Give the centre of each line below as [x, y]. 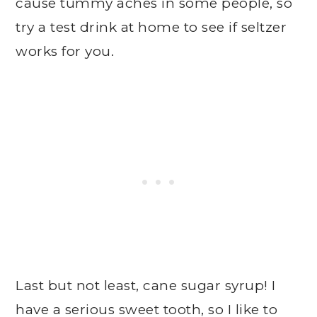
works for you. [65, 51]
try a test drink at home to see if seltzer [151, 27]
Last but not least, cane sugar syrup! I [146, 286]
